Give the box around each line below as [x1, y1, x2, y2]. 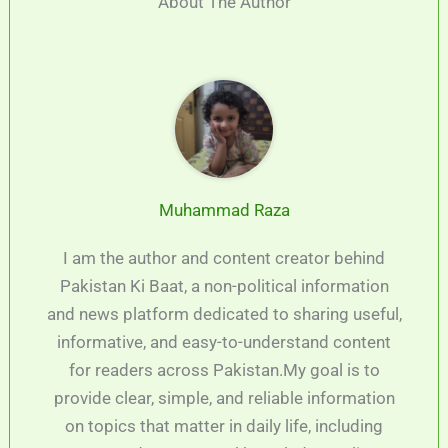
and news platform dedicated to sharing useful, [46, 303, 402, 324]
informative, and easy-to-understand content [57, 331, 391, 352]
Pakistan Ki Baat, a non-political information [59, 275, 389, 296]
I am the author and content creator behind [63, 247, 385, 268]
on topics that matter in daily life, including [65, 415, 383, 436]
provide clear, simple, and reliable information [53, 387, 395, 408]
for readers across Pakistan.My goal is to [68, 359, 380, 380]
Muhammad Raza [158, 199, 290, 220]
